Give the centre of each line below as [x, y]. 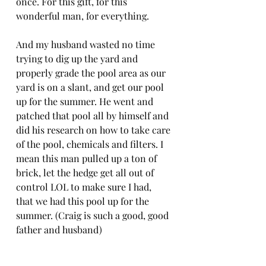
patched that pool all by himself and [94, 115]
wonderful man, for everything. [84, 15]
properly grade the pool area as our [92, 72]
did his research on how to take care [94, 129]
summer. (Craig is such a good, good [94, 215]
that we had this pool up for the [84, 201]
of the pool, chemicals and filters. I [91, 144]
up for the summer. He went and [86, 101]
